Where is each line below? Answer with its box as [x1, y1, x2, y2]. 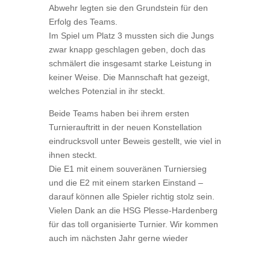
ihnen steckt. [48, 150, 97, 160]
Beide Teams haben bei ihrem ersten [48, 108, 189, 118]
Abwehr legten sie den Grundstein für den [48, 3, 208, 13]
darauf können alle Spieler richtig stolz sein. [48, 192, 215, 201]
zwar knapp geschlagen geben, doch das [48, 45, 206, 54]
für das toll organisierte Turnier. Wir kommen [48, 219, 218, 229]
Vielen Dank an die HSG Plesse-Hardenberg [48, 206, 218, 215]
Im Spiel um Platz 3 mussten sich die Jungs [48, 31, 214, 40]
